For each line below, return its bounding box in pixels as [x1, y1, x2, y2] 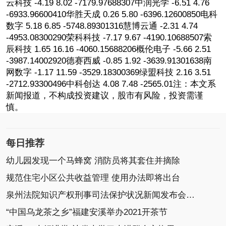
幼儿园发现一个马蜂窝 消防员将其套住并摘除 [6, 156, 180, 165]
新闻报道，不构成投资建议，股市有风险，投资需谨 [6, 91, 203, 100]
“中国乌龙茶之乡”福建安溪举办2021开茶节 [6, 207, 167, 217]
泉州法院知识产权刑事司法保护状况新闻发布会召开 [186, 190, 195, 200]
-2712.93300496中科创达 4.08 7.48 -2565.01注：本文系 [6, 79, 216, 89]
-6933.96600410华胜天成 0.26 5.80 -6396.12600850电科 [6, 10, 217, 19]
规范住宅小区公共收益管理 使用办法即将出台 [6, 173, 180, 183]
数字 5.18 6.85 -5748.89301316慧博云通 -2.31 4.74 [6, 21, 198, 31]
